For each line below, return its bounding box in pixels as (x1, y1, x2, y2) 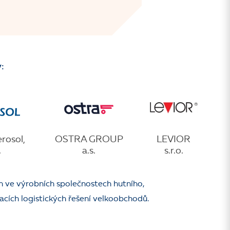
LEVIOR (157, 135, 190, 144)
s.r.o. (164, 146, 183, 156)
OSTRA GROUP (54, 135, 123, 144)
